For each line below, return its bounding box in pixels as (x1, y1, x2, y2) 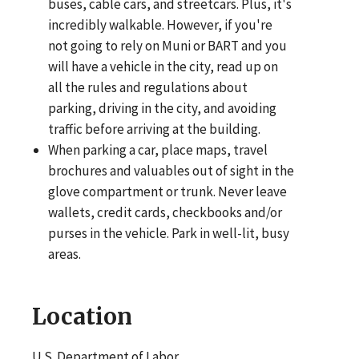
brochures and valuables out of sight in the (48, 161, 295, 179)
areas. (48, 244, 82, 263)
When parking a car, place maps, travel (48, 140, 268, 159)
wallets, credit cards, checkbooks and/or (48, 203, 283, 221)
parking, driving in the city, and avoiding (48, 99, 277, 117)
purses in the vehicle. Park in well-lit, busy (48, 224, 290, 242)
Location (32, 301, 132, 331)
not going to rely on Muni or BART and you (48, 36, 288, 54)
